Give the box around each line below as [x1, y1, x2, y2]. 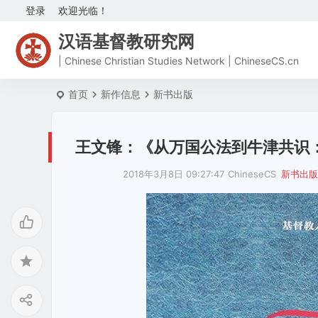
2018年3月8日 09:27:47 [123, 168, 225, 180]
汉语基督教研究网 [58, 31, 194, 52]
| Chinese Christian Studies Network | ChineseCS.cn [58, 54, 299, 67]
